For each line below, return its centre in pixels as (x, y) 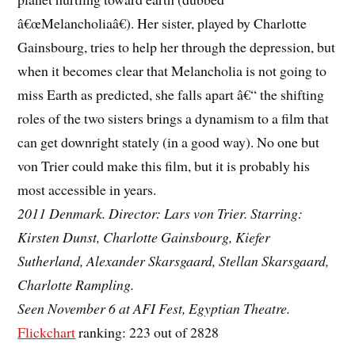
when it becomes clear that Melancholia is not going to (172, 70)
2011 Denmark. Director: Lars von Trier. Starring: (160, 213)
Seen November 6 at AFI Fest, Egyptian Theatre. (154, 308)
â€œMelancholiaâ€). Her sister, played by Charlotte (162, 23)
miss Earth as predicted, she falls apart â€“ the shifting (171, 94)
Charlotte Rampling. (76, 284)
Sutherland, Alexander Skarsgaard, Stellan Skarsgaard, (174, 260)
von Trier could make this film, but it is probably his (164, 165)
